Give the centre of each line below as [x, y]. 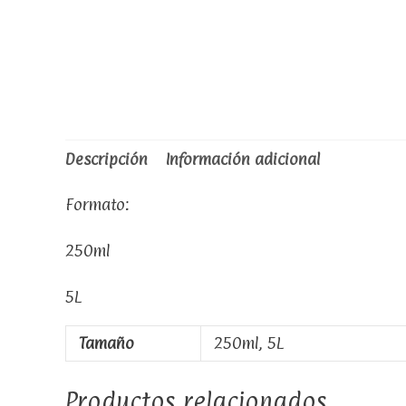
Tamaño [106, 343]
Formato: [97, 204]
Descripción [106, 159]
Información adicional [243, 159]
